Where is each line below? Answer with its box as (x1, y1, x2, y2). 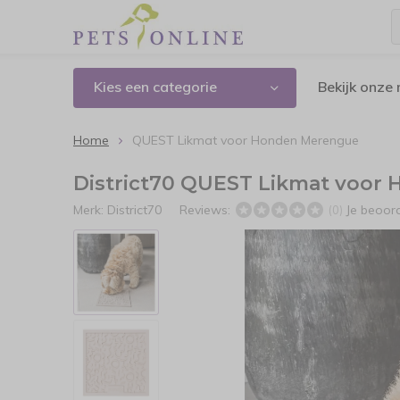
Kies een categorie (94, 78, 217, 96)
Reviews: (179, 202, 234, 218)
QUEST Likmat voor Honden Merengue (132, 132, 359, 148)
